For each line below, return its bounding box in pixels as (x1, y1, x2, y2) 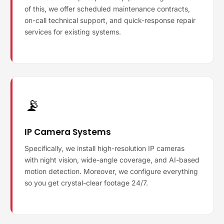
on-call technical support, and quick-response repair (24, 16, 195, 24)
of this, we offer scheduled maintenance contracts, (24, 4, 190, 13)
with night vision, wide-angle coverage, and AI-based (24, 155, 199, 164)
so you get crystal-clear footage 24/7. (24, 178, 148, 187)
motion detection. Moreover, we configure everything (24, 167, 198, 175)
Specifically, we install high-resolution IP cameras (24, 144, 184, 152)
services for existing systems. (24, 27, 121, 36)
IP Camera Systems (24, 126, 111, 138)
